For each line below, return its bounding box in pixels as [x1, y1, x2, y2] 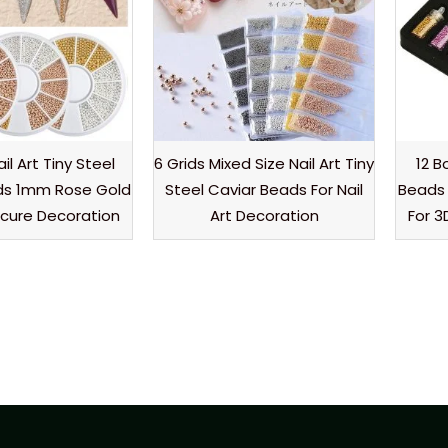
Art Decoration [209, 205, 319, 227]
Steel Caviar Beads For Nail [165, 179, 364, 201]
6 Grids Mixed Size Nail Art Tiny [154, 153, 375, 175]
